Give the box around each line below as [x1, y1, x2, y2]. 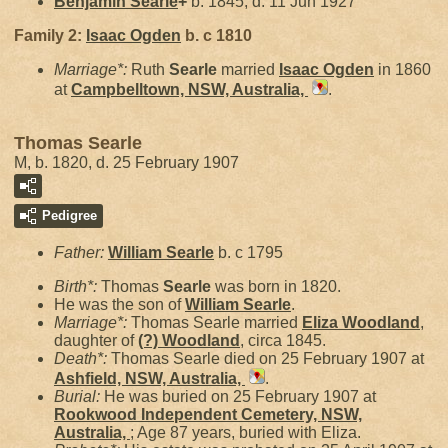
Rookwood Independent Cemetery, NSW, [54, 406, 362, 423]
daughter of [54, 332, 138, 349]
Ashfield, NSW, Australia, [54, 370, 245, 387]
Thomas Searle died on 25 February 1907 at [111, 350, 424, 367]
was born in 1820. [211, 278, 341, 295]
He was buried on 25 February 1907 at [104, 388, 376, 405]
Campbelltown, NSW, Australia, [71, 81, 308, 98]
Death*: [54, 350, 111, 367]
